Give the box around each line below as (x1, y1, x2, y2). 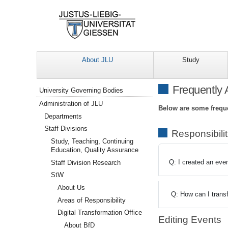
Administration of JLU (39, 100, 103, 108)
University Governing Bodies (39, 87, 124, 95)
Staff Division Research (51, 158, 121, 166)
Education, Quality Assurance (51, 146, 139, 154)
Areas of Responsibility (57, 196, 126, 204)
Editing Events (158, 214, 221, 225)
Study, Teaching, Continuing (51, 137, 134, 145)
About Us (57, 183, 85, 191)
